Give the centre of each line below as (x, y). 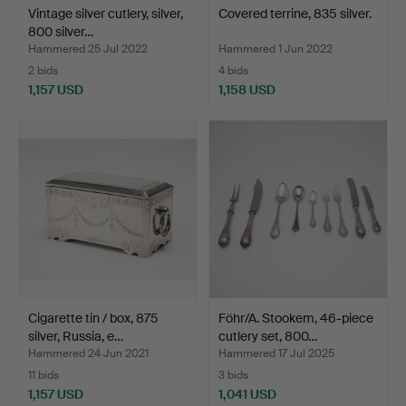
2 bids (43, 70)
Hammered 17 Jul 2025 (276, 353)
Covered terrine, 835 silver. (295, 13)
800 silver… (61, 31)
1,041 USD (247, 394)
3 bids (233, 375)
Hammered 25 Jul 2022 (88, 48)
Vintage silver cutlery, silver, (106, 13)
